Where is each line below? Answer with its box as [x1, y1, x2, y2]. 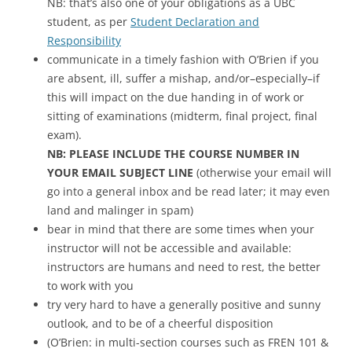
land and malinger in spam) [47, 203, 193, 218]
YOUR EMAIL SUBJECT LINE [47, 165, 196, 181]
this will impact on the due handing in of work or [47, 90, 304, 105]
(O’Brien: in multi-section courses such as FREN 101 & [47, 335, 328, 350]
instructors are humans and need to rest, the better [47, 259, 321, 275]
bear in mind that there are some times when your [47, 222, 314, 237]
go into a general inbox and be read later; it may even [47, 184, 330, 200]
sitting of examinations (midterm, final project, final [47, 108, 317, 124]
